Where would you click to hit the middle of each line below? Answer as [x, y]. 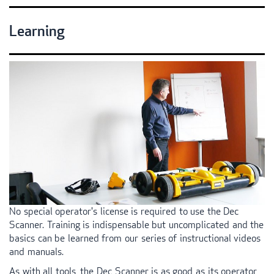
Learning [37, 31]
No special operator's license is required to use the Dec [124, 212]
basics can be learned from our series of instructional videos [135, 239]
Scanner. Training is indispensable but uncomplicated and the [137, 225]
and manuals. [36, 252]
